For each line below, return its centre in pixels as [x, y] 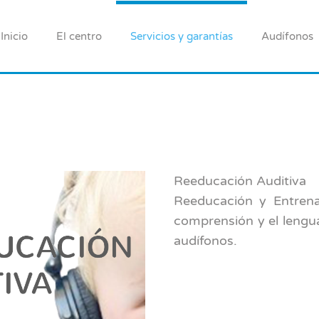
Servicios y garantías [182, 36]
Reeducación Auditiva [240, 181]
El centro [79, 36]
